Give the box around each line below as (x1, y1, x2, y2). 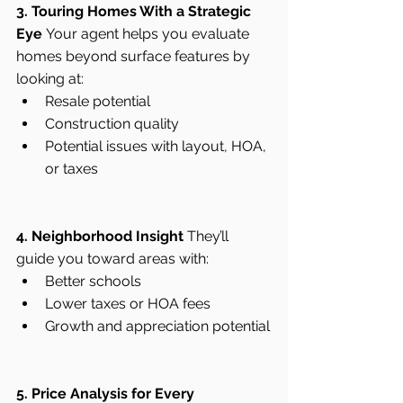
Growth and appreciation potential (45, 317, 270, 335)
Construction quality (45, 114, 179, 132)
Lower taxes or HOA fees (45, 294, 210, 312)
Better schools (45, 272, 141, 290)
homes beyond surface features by (16, 47, 254, 65)
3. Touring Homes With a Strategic (16, 2, 255, 20)
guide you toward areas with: (16, 249, 209, 267)
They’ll (184, 227, 232, 245)
